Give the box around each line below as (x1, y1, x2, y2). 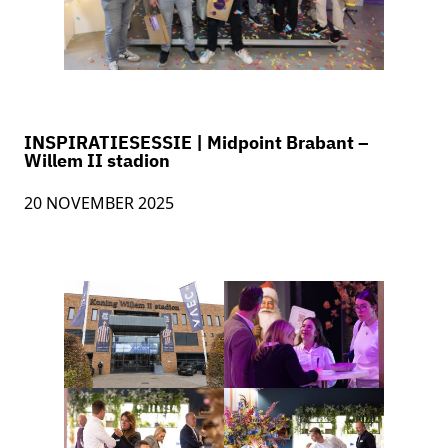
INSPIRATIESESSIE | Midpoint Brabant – (24, 131, 369, 155)
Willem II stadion (24, 149, 170, 173)
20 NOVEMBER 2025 (24, 192, 174, 215)
